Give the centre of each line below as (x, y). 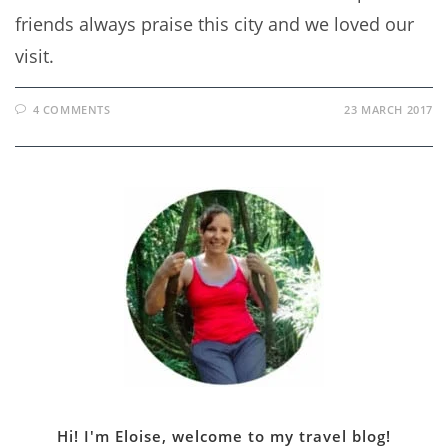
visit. (34, 56)
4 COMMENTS (71, 110)
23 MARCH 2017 (388, 110)
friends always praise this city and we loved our (214, 24)
